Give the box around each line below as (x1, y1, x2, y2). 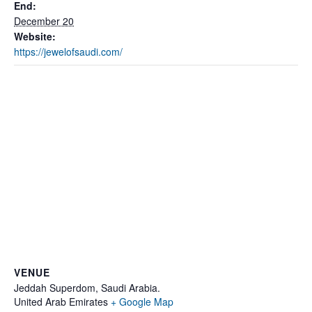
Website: (14, 29, 56, 43)
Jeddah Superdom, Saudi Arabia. (14, 281, 160, 295)
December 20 (14, 14, 74, 28)
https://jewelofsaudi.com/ (14, 45, 123, 58)
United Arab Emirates (14, 295, 108, 309)
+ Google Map (111, 295, 173, 309)
